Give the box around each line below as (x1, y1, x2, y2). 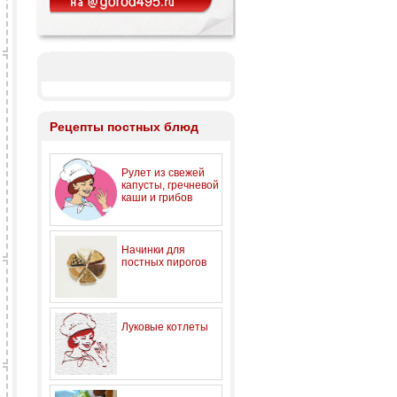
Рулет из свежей (121, 167, 205, 179)
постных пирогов (121, 256, 206, 269)
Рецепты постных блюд (50, 120, 198, 134)
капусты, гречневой (121, 179, 219, 191)
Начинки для (121, 244, 185, 256)
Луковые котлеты (121, 321, 208, 333)
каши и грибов (121, 191, 192, 204)
